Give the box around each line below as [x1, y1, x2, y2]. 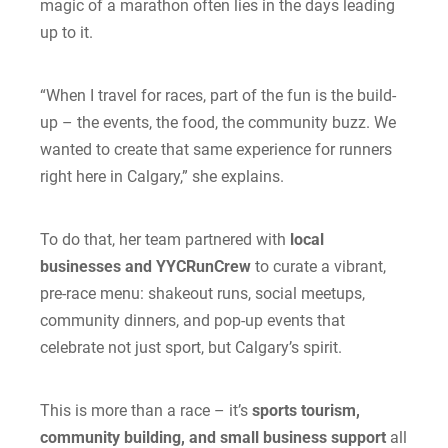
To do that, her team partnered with [40, 230, 290, 249]
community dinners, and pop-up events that [40, 311, 345, 330]
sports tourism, [252, 401, 360, 420]
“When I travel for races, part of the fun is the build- [40, 86, 396, 105]
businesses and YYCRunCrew [40, 257, 251, 276]
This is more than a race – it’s [40, 401, 252, 420]
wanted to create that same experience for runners [40, 140, 392, 159]
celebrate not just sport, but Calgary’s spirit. [40, 338, 342, 357]
